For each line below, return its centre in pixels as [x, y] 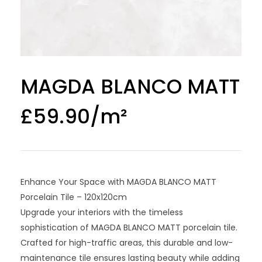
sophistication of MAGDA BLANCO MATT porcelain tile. [129, 227]
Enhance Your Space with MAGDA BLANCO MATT [118, 182]
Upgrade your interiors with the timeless [102, 212]
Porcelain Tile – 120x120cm [74, 197]
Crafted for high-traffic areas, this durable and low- [127, 242]
